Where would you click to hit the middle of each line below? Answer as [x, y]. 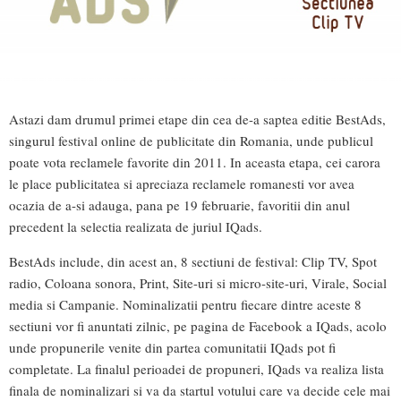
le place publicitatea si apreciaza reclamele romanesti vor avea [182, 183]
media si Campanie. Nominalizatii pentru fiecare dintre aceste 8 [185, 304]
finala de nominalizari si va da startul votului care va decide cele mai [200, 390]
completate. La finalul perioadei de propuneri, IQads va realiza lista [196, 368]
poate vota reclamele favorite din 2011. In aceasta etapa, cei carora [195, 162]
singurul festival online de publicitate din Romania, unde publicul [191, 140]
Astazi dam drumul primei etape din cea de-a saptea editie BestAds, [197, 119]
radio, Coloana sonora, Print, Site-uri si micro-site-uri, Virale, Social [198, 282]
